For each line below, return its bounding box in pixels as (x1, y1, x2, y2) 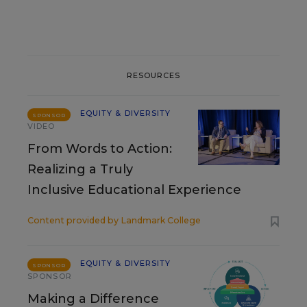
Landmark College (121, 215, 201, 225)
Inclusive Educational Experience (27, 182, 241, 197)
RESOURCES (126, 70, 181, 80)
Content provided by (27, 215, 121, 225)
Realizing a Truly (27, 162, 133, 177)
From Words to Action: (27, 141, 172, 156)
